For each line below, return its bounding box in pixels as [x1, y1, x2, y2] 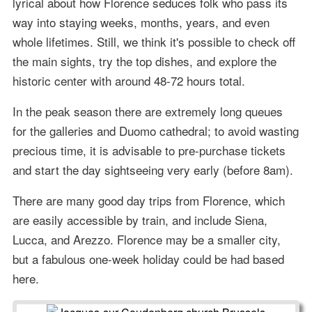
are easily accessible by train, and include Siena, [12, 210, 267, 228]
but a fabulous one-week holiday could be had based [12, 249, 284, 267]
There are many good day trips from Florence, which [12, 191, 285, 209]
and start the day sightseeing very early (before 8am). [12, 160, 293, 178]
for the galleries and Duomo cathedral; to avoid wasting [12, 121, 299, 139]
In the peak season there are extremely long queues [12, 102, 283, 120]
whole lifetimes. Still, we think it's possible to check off [12, 32, 295, 50]
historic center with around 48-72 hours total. [12, 71, 245, 89]
